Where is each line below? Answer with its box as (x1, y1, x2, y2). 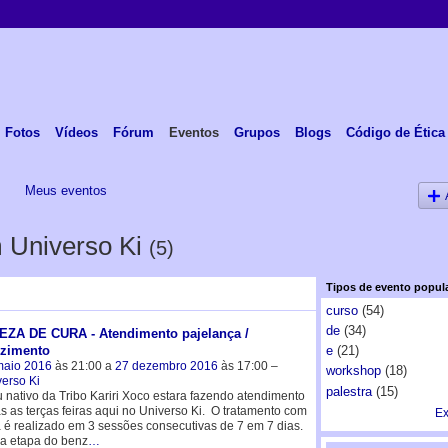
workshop (325, 363, 381, 379)
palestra (325, 383, 372, 399)
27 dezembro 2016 (114, 358, 218, 373)
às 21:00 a (51, 358, 115, 373)
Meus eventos (24, 182, 107, 198)
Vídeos (54, 124, 98, 140)
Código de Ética (345, 124, 445, 140)
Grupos (233, 124, 280, 140)
